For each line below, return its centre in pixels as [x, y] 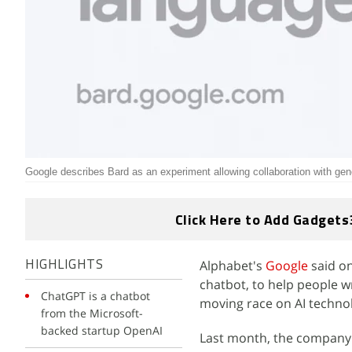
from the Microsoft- [92, 313]
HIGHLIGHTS [64, 265]
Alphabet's [233, 266]
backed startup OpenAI [102, 330]
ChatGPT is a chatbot [95, 296]
